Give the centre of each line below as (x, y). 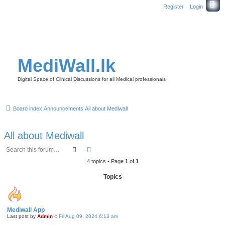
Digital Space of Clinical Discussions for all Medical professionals (92, 79)
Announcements (64, 108)
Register (174, 7)
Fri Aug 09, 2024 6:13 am (88, 216)
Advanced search (119, 149)
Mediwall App (26, 210)
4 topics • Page (106, 161)
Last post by (22, 216)
